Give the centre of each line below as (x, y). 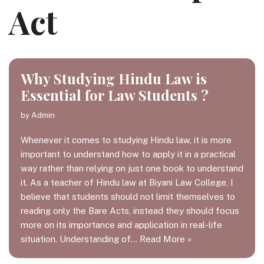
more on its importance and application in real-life (121, 225)
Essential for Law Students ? (115, 95)
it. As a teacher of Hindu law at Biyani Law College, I (127, 182)
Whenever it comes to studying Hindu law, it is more (126, 140)
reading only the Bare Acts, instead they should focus (130, 211)
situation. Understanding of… (80, 239)
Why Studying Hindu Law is (114, 78)
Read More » (166, 239)
